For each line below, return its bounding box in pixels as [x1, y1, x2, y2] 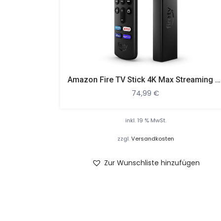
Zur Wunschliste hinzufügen [104, 158, 200, 168]
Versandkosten [131, 134, 174, 143]
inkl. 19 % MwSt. [125, 116, 166, 124]
